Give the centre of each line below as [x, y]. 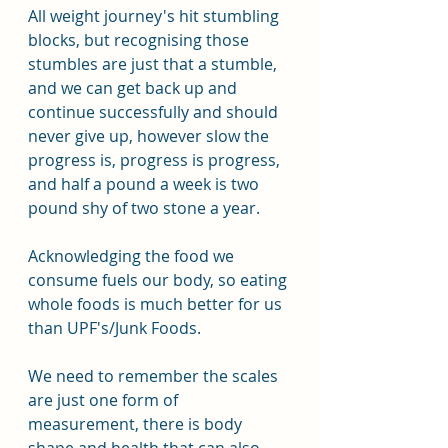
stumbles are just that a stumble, [154, 64]
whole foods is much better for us [157, 304]
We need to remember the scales [155, 376]
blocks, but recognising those [140, 40]
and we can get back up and [134, 88]
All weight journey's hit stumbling [155, 16]
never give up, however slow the [150, 136]
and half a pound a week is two [145, 184]
